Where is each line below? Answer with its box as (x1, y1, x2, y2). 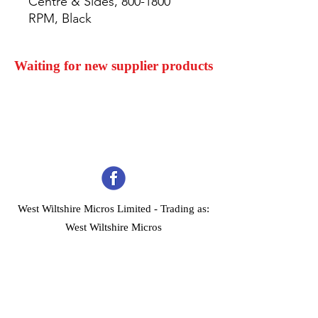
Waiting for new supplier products (14, 58, 213, 73)
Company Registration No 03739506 (31, 240, 196, 251)
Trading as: (160, 203, 209, 214)
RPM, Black (28, 11, 92, 26)
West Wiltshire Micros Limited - (18, 203, 160, 214)
